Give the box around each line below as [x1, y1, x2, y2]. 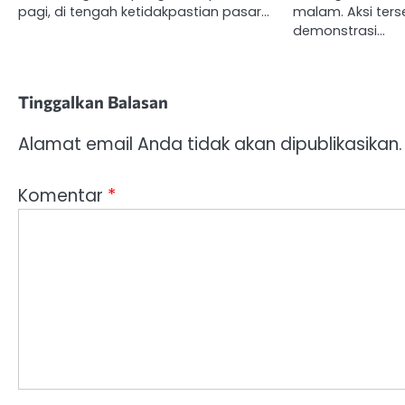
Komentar [18, 183, 108, 208]
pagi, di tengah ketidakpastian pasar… [18, 3, 269, 22]
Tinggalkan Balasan [18, 91, 168, 113]
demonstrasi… [293, 22, 386, 41]
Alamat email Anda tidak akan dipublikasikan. [18, 132, 402, 157]
